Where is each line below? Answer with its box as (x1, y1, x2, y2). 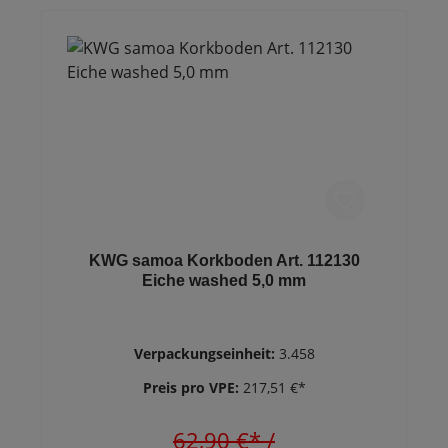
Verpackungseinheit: (133, 344, 279, 363)
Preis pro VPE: (142, 378, 243, 397)
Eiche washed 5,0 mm (142, 272, 306, 289)
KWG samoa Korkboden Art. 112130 (88, 252, 360, 269)
